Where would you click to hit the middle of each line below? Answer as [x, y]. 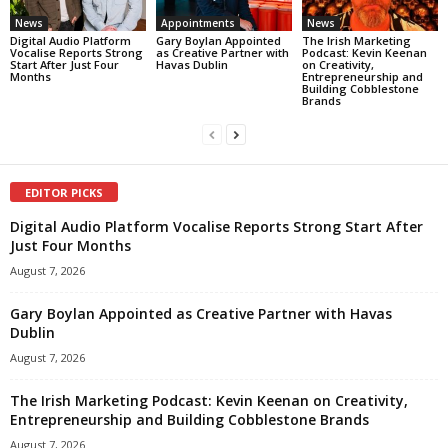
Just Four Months [70, 245]
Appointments [197, 22]
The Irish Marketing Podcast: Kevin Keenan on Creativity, [209, 400]
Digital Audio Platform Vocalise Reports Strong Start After [216, 226]
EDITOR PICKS [64, 192]
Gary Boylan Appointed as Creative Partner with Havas [201, 313]
